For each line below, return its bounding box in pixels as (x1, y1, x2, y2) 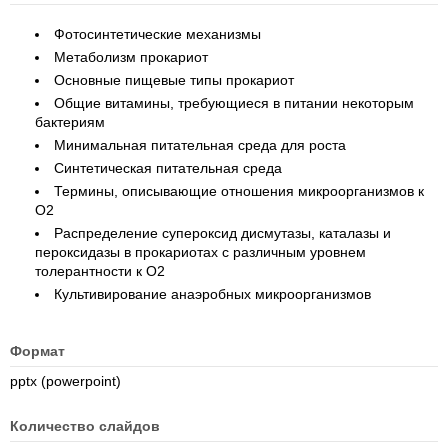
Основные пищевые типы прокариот (54, 72, 294, 88)
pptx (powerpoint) (10, 373, 121, 389)
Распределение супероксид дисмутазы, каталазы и (54, 225, 391, 241)
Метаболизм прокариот (54, 49, 208, 65)
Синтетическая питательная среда (54, 160, 282, 176)
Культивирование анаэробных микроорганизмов (54, 286, 371, 302)
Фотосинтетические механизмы (54, 26, 261, 42)
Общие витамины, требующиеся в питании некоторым (54, 95, 414, 111)
